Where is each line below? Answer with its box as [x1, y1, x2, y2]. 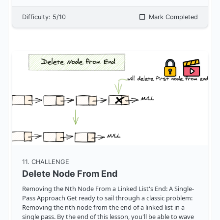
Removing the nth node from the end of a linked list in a [22, 203, 185, 212]
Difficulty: [22, 13, 53, 21]
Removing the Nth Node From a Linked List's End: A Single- [22, 184, 194, 193]
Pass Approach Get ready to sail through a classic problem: [22, 193, 67, 203]
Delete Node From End [22, 168, 117, 179]
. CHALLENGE [27, 158, 69, 166]
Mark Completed [147, 13, 198, 21]
